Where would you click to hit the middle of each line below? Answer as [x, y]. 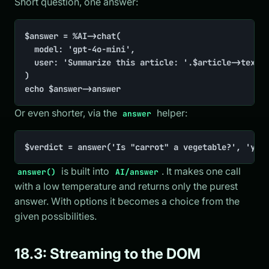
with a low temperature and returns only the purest [126, 186]
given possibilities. [56, 216]
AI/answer [137, 172]
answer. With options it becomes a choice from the [127, 201]
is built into [86, 171]
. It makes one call [201, 171]
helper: [171, 113]
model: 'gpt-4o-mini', [29, 49]
